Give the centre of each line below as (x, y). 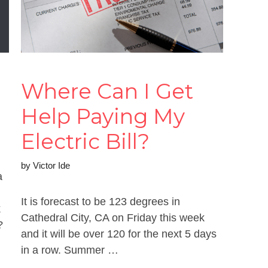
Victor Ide (51, 165)
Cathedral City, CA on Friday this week (112, 217)
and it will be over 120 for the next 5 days (118, 234)
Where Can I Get (107, 91)
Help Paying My (103, 116)
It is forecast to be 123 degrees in (100, 201)
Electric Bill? (85, 141)
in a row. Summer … (69, 250)
